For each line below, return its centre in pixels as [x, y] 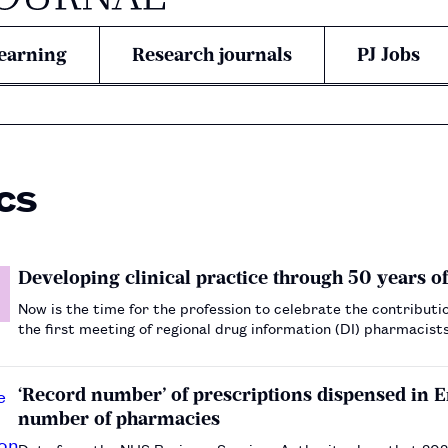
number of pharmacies [119, 418]
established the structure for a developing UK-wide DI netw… [228, 347]
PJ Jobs [388, 54]
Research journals [212, 54]
